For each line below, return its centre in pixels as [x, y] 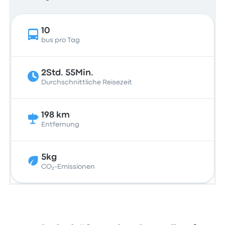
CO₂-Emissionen [68, 167]
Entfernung [61, 125]
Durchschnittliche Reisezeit [87, 82]
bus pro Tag [61, 40]
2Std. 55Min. [68, 73]
